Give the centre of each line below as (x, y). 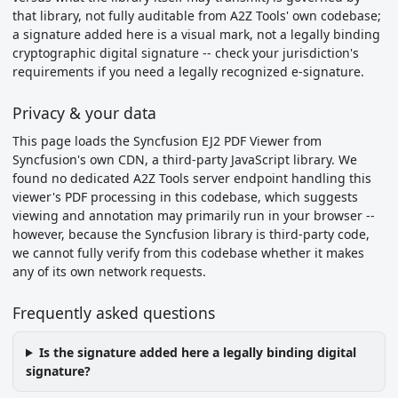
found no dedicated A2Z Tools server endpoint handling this (192, 178)
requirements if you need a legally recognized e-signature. (188, 72)
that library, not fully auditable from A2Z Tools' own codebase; (197, 16)
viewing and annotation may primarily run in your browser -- (194, 215)
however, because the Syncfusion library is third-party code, (191, 234)
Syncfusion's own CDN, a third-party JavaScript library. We (185, 159)
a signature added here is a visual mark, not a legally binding (196, 34)
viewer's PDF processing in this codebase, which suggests (185, 197)
